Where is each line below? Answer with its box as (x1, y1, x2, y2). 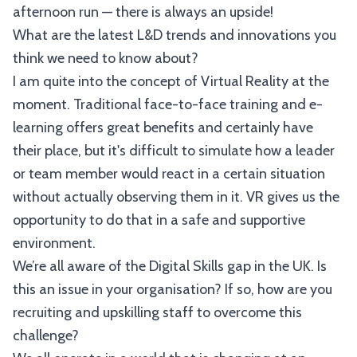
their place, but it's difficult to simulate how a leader (13, 142, 335, 159)
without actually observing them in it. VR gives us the (13, 188, 339, 206)
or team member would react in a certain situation (13, 165, 325, 182)
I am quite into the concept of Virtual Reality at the (13, 73, 329, 90)
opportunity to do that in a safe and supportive (13, 211, 305, 229)
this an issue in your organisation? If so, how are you (13, 280, 332, 298)
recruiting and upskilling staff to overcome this (13, 304, 302, 321)
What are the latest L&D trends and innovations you (13, 26, 336, 44)
